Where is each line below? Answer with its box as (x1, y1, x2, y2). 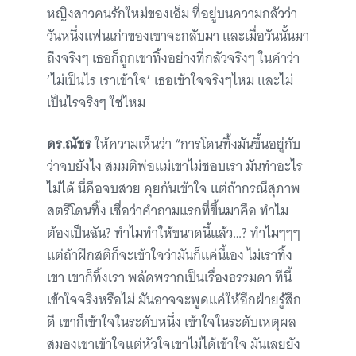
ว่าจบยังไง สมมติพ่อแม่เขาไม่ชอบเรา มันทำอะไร (47, 155, 303, 178)
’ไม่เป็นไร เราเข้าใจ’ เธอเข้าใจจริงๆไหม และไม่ (47, 69, 293, 92)
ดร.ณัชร (47, 133, 91, 156)
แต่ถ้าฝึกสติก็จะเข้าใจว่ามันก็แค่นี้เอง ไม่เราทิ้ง (47, 244, 292, 267)
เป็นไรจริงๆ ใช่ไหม (47, 91, 145, 114)
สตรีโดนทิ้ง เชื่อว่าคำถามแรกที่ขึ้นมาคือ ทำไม (47, 199, 288, 222)
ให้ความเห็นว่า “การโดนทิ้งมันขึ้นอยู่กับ (91, 133, 300, 156)
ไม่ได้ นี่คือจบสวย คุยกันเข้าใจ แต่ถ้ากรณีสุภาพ (47, 177, 300, 200)
